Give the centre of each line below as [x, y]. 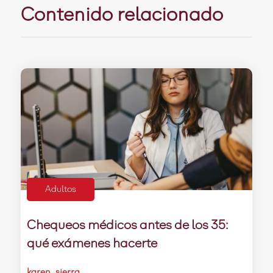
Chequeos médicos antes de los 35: [127, 225]
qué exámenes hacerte [92, 243]
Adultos [60, 189]
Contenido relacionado [122, 15]
